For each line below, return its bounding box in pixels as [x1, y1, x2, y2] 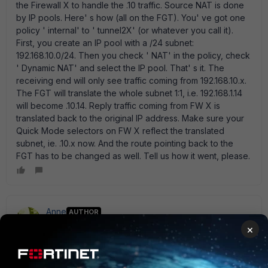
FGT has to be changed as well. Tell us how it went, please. [16, 151, 250, 161]
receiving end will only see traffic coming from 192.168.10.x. [16, 75, 246, 86]
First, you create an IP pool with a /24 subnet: [16, 38, 194, 48]
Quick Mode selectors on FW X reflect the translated [16, 126, 224, 136]
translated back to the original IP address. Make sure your [16, 113, 244, 123]
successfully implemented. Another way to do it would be [16, 245, 241, 255]
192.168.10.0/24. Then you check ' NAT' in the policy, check [16, 50, 250, 60]
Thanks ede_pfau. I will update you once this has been [16, 232, 232, 242]
